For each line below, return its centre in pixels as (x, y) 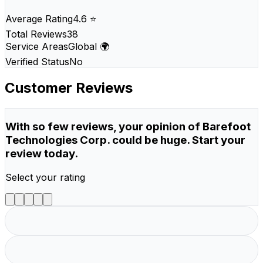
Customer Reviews (69, 88)
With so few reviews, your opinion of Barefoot (128, 127)
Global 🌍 (89, 46)
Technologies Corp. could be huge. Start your (125, 140)
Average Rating (39, 18)
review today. (42, 154)
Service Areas (37, 46)
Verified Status (37, 61)
